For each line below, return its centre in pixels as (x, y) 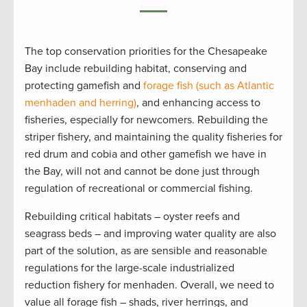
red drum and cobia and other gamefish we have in (146, 155)
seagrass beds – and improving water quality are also (150, 234)
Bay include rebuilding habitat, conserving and (136, 69)
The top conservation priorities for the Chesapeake (146, 52)
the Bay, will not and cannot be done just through (142, 172)
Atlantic (254, 86)
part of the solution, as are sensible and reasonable (146, 251)
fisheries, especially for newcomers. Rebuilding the (146, 120)
